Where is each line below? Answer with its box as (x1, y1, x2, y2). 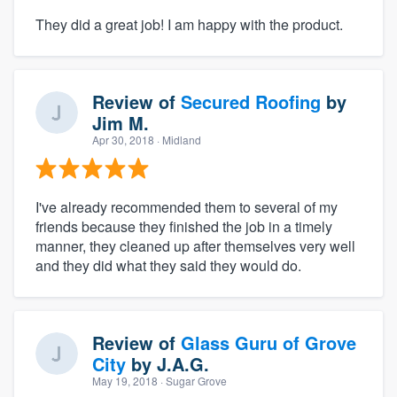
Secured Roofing (181, 88, 321, 114)
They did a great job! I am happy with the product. (35, 13, 343, 35)
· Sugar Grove (158, 372, 227, 388)
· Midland (154, 131, 201, 147)
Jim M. (92, 109, 149, 136)
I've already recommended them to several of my (35, 196, 338, 217)
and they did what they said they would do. (35, 254, 301, 276)
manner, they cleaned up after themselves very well (35, 235, 355, 256)
